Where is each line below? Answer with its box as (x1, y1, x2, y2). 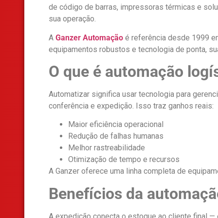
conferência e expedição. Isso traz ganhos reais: (49, 101, 214, 110)
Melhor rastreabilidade (68, 143, 145, 153)
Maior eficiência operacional (68, 120, 163, 129)
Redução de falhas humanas (68, 131, 163, 141)
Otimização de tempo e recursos (68, 155, 180, 164)
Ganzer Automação (55, 33, 123, 42)
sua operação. (49, 14, 96, 24)
